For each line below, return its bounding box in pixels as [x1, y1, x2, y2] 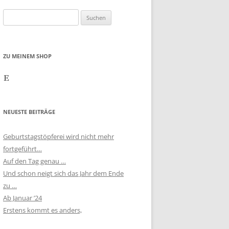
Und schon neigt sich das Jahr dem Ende [3, 168, 124, 178]
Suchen [3, 10, 25, 19]
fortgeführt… [3, 144, 42, 153]
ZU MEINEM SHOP [3, 52, 52, 60]
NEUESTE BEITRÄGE [3, 107, 55, 116]
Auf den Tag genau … [3, 156, 66, 166]
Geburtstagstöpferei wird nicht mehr [3, 131, 114, 141]
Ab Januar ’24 [3, 193, 42, 202]
